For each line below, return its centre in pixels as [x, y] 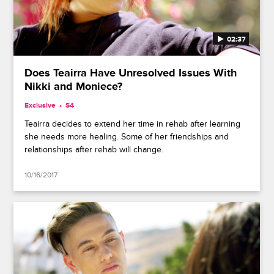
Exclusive [40, 106]
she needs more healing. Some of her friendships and [127, 137]
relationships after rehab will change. [94, 150]
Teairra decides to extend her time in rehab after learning [133, 124]
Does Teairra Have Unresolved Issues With [131, 74]
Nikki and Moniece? [74, 87]
